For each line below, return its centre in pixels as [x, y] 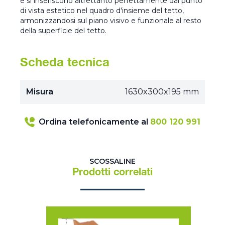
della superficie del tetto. [63, 30]
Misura [40, 91]
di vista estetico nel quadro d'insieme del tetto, [102, 10]
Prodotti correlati [113, 173]
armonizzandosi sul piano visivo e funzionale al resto [111, 20]
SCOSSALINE [113, 161]
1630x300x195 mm [162, 91]
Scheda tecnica [65, 64]
